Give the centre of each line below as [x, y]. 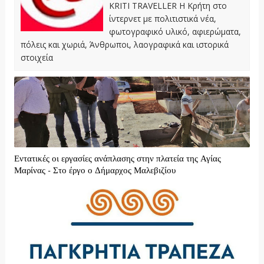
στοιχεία [37, 58]
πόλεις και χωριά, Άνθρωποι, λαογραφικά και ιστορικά [124, 45]
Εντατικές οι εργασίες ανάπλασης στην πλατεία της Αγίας [117, 159]
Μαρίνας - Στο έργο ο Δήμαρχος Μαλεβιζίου [95, 171]
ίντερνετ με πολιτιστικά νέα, [162, 19]
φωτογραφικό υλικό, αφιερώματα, [175, 32]
